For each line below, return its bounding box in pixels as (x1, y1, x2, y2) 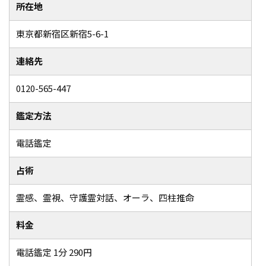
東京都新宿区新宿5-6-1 (16, 27, 109, 40)
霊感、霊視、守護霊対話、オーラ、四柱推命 (16, 191, 194, 204)
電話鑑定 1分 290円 (16, 246, 92, 258)
